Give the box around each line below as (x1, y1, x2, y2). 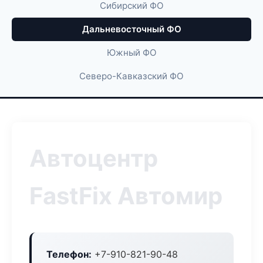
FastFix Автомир (29, 181, 222, 210)
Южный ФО (106, 47, 157, 58)
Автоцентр (29, 144, 158, 173)
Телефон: (46, 248, 92, 260)
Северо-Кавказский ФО (79, 70, 184, 82)
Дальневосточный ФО (82, 23, 181, 35)
